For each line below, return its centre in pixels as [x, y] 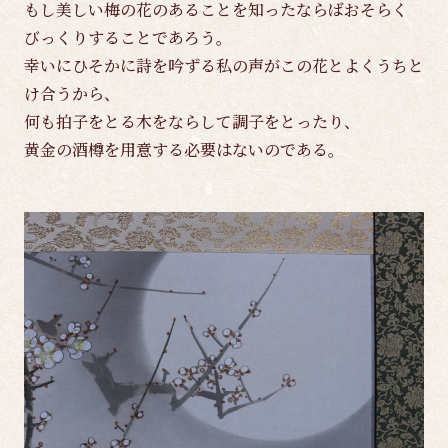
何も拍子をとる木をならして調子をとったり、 [192, 121]
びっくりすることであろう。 [128, 37]
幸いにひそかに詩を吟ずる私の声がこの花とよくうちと [224, 65]
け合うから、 [72, 93]
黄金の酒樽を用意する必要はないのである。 [184, 149]
